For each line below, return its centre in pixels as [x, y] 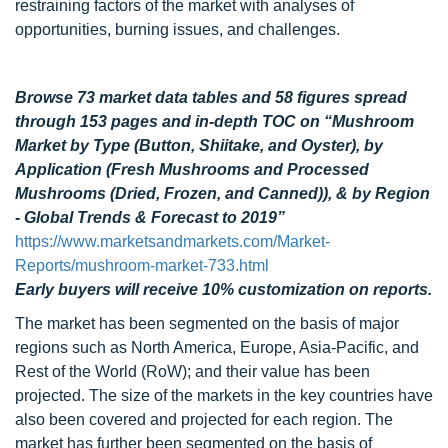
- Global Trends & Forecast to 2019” [150, 217]
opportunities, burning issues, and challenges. [177, 29]
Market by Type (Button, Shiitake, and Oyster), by [199, 145]
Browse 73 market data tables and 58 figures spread [211, 97]
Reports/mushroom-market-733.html [142, 265]
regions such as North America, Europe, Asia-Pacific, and [217, 347]
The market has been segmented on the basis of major [207, 323]
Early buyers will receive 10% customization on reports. [223, 289]
